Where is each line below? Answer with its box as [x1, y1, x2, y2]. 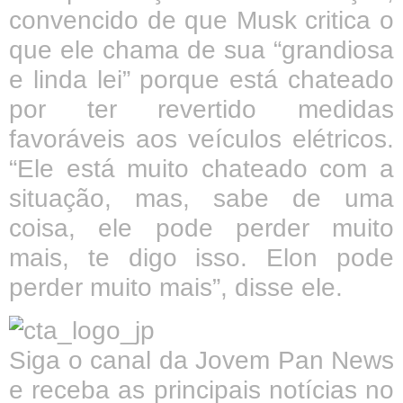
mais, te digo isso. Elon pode [9, 244, 394, 273]
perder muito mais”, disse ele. [9, 273, 343, 302]
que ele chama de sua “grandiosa [9, 36, 394, 65]
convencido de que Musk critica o [9, 6, 394, 35]
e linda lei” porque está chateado [9, 66, 394, 94]
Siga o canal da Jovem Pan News [9, 345, 394, 374]
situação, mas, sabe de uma [9, 184, 394, 213]
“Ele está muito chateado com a [9, 155, 394, 184]
